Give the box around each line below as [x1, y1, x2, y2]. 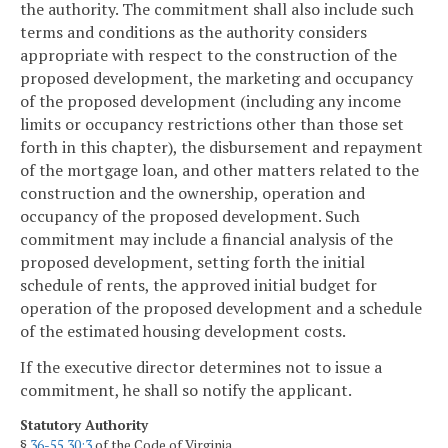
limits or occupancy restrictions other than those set [20, 113, 404, 136]
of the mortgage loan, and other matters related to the [20, 159, 419, 182]
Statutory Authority [20, 415, 148, 434]
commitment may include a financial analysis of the [20, 228, 393, 251]
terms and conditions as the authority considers [20, 21, 367, 44]
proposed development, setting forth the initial [20, 251, 365, 274]
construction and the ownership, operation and [20, 182, 365, 205]
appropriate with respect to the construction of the [20, 44, 397, 67]
